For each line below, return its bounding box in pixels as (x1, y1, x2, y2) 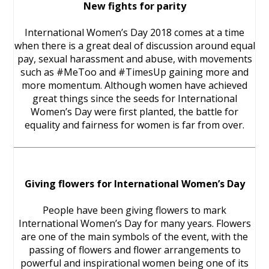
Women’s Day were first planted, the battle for (31, 105, 238, 118)
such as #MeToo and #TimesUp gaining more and (20, 65, 249, 79)
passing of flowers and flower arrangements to (28, 243, 241, 256)
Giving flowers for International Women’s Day (24, 177, 245, 190)
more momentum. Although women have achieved (22, 79, 247, 92)
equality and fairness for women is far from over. (25, 118, 244, 131)
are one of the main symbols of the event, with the (21, 230, 248, 243)
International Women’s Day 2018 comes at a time (25, 26, 244, 39)
